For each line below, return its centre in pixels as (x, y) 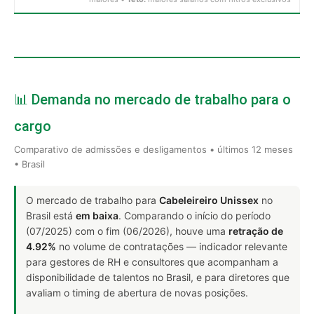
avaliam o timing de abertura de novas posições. (137, 292)
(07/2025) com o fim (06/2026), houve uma (127, 231)
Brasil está (51, 215)
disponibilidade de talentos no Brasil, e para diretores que (158, 277)
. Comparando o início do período (194, 215)
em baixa (97, 215)
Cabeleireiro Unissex (209, 200)
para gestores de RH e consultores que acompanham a (152, 261)
